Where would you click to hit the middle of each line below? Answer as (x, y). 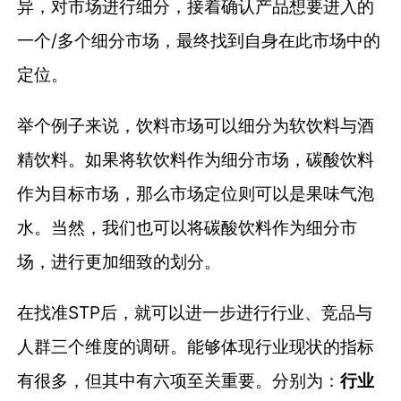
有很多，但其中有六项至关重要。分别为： (179, 381)
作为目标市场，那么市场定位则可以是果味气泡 (196, 194)
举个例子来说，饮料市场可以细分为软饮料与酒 (196, 126)
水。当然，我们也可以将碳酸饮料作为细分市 (188, 228)
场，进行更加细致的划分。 (119, 262)
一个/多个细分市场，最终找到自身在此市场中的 (199, 40)
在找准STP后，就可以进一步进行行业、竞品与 (195, 313)
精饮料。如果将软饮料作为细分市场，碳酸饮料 (196, 160)
